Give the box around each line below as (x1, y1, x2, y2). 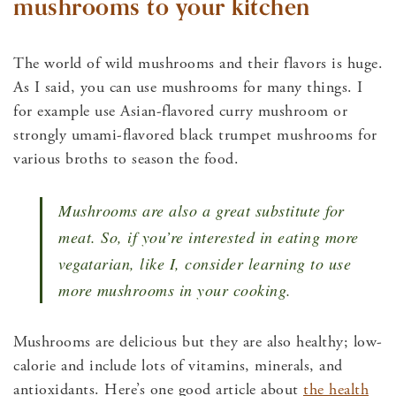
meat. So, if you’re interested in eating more (58, 226, 359, 248)
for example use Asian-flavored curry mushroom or (13, 101, 347, 122)
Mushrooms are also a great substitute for (58, 200, 345, 222)
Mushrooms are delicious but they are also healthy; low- (13, 331, 383, 353)
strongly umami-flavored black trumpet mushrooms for (13, 125, 377, 146)
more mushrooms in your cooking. (58, 279, 292, 301)
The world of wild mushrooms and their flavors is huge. (13, 53, 383, 74)
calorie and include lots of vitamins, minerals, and (13, 355, 343, 377)
